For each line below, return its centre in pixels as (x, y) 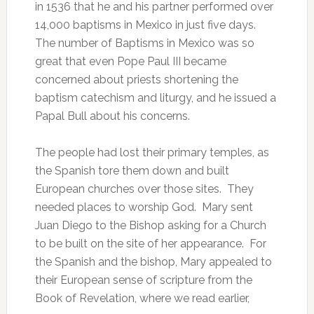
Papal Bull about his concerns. (112, 116)
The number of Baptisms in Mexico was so (144, 43)
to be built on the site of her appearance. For (150, 244)
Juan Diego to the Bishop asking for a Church (150, 225)
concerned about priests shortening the (136, 80)
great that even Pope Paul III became (130, 61)
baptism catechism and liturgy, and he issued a (155, 98)
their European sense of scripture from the (143, 280)
